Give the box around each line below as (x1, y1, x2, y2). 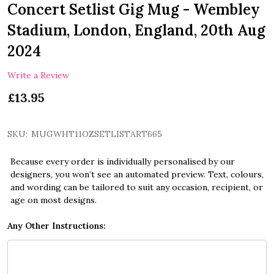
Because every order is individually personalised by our (10, 156, 235, 168)
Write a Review (7, 69, 69, 81)
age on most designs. (10, 194, 97, 206)
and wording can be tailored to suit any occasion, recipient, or (10, 182, 263, 193)
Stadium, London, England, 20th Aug (7, 20, 265, 40)
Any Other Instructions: (7, 220, 106, 232)
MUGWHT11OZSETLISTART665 (31, 128, 162, 140)
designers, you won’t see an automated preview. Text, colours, (10, 169, 264, 180)
